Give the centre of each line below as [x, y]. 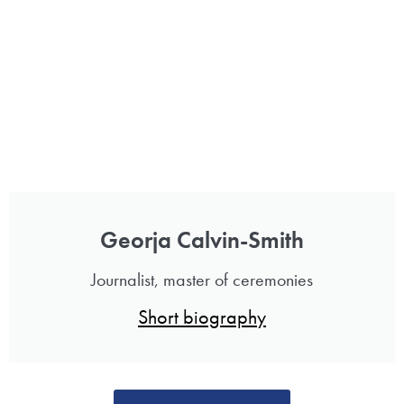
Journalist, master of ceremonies [202, 279]
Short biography [202, 317]
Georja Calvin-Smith [202, 239]
